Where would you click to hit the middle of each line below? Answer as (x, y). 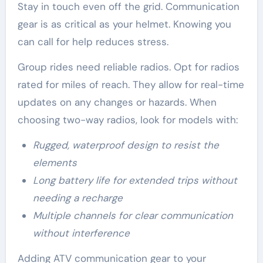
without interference (81, 233)
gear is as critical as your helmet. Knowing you (124, 24)
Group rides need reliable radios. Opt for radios (128, 67)
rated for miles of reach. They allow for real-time (131, 84)
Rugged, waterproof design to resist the (126, 145)
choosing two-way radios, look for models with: (127, 119)
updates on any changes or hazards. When (117, 102)
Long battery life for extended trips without (135, 180)
